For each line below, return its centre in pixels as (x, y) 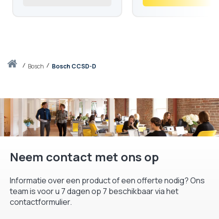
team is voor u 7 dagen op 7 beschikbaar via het (94, 191)
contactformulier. (41, 202)
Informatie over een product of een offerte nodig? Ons (107, 181)
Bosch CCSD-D (74, 66)
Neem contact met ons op (84, 157)
